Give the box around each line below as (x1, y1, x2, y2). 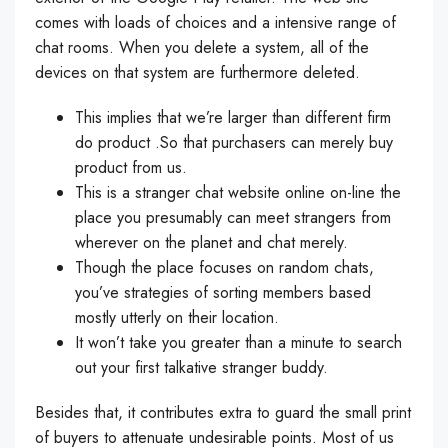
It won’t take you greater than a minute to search (75, 331, 402, 354)
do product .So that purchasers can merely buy (75, 131, 393, 154)
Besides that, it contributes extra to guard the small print (35, 401, 411, 424)
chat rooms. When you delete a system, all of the (35, 36, 369, 59)
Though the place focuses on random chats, (75, 256, 374, 279)
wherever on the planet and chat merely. (75, 231, 348, 254)
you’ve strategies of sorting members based (75, 281, 371, 304)
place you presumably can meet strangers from (75, 206, 391, 229)
